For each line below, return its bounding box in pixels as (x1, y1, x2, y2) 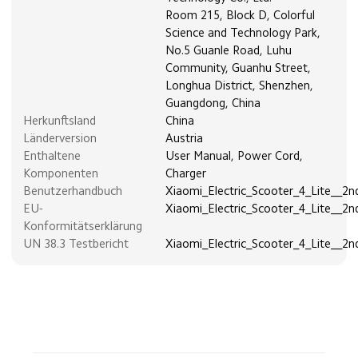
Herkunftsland (22, 115, 96, 128)
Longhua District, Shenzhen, (165, 80, 314, 93)
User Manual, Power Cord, (165, 150, 304, 163)
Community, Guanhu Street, (165, 62, 312, 75)
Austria (165, 133, 204, 145)
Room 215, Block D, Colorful (165, 10, 316, 22)
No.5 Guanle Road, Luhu (165, 45, 292, 58)
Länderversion (22, 133, 97, 145)
